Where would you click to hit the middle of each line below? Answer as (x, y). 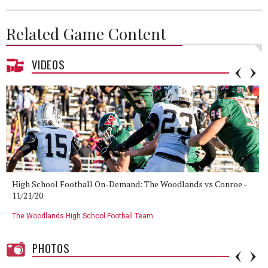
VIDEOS (48, 64)
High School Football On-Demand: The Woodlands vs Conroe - (129, 184)
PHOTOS (51, 248)
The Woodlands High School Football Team (83, 216)
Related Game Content (86, 33)
